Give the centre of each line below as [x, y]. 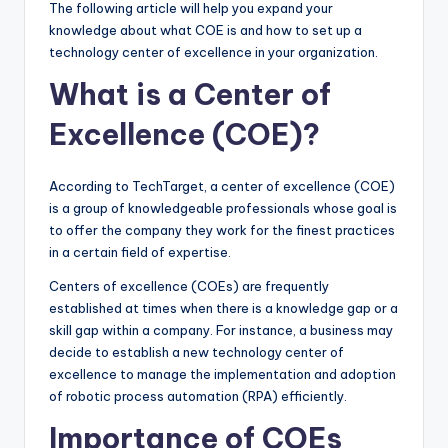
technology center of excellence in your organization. [213, 52]
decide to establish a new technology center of [196, 352]
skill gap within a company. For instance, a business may [221, 330]
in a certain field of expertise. [140, 252]
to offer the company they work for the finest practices [222, 230]
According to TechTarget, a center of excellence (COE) [222, 186]
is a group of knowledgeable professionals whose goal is [223, 208]
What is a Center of [190, 95]
